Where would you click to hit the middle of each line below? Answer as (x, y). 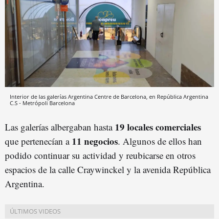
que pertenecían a (38, 141)
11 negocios (95, 141)
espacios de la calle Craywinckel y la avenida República (108, 170)
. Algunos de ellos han (160, 141)
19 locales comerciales (158, 127)
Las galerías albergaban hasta (60, 127)
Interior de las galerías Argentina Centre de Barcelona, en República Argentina (109, 97)
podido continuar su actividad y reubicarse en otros (100, 155)
